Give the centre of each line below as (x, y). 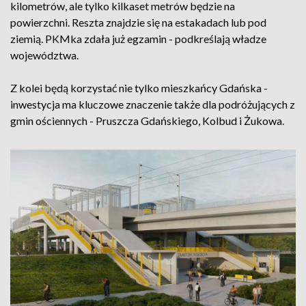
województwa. (44, 55)
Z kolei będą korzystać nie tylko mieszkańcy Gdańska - (139, 88)
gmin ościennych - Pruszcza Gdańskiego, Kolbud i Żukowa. (147, 121)
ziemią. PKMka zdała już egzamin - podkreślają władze (138, 39)
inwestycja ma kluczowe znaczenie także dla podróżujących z (153, 104)
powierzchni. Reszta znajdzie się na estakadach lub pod (138, 22)
